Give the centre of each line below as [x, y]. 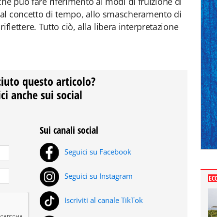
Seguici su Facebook [97, 152]
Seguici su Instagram [98, 176]
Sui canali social [69, 130]
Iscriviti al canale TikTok [103, 200]
